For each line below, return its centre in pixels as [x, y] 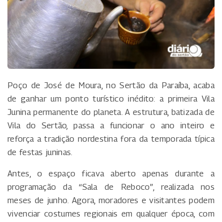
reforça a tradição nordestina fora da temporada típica [111, 139]
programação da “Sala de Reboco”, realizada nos [111, 187]
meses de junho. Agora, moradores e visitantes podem [111, 200]
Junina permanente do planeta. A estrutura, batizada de [111, 112]
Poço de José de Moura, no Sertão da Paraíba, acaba [111, 85]
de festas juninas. [40, 152]
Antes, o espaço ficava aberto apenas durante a [111, 173]
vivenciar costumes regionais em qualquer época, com [111, 213]
